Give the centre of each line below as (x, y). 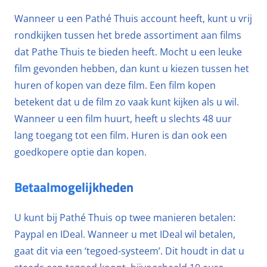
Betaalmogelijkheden (74, 187)
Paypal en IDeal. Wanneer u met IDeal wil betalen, (125, 234)
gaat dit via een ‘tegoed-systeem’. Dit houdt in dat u (129, 251)
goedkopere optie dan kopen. (80, 152)
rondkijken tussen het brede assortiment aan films (128, 35)
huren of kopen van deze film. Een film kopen (115, 85)
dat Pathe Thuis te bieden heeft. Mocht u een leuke (128, 52)
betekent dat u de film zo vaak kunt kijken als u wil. (127, 102)
